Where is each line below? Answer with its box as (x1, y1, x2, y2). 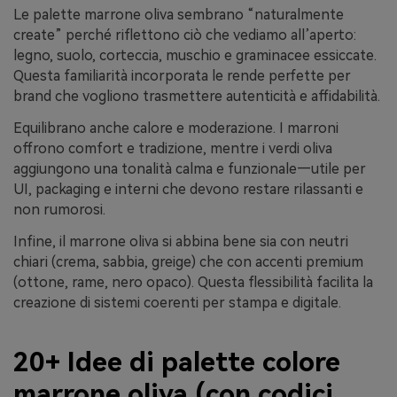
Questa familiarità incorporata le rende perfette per (13, 67, 351, 85)
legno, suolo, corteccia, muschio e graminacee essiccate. (13, 47, 377, 65)
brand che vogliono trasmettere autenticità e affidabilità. (13, 88, 380, 105)
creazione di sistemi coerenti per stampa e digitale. (13, 293, 341, 311)
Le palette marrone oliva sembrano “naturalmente (13, 6, 344, 24)
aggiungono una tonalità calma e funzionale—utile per (13, 160, 366, 177)
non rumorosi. (13, 201, 105, 218)
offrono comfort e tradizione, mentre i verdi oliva (13, 140, 332, 157)
